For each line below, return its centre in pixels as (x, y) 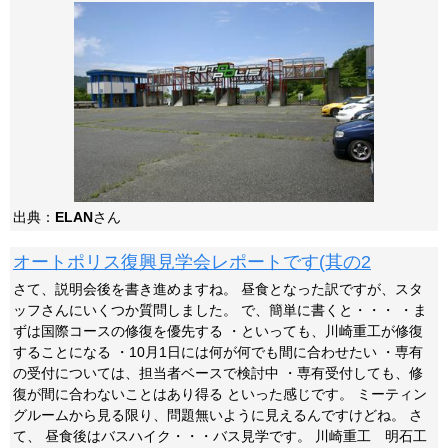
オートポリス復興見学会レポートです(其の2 (192, 262)
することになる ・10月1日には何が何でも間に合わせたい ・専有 (218, 352)
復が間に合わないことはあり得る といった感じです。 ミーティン (220, 394)
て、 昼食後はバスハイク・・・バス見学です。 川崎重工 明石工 (220, 436)
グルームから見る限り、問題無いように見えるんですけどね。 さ (218, 415)
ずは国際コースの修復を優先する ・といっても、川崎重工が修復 (218, 331)
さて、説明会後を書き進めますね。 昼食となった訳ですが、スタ (218, 289)
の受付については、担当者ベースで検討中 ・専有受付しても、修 (218, 373)
